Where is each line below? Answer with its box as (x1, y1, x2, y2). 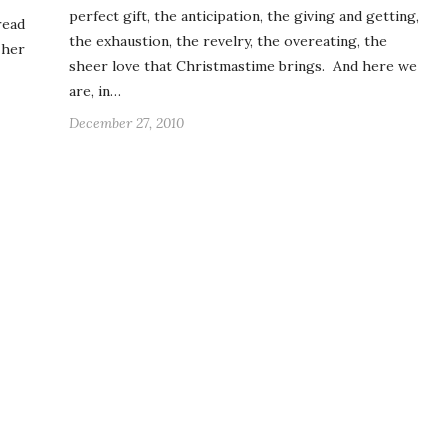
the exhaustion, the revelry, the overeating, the (69, 32, 387, 51)
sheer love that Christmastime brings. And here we (69, 57, 417, 76)
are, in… (69, 82, 121, 101)
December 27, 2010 (69, 114, 184, 133)
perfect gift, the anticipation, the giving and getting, (69, 7, 419, 26)
